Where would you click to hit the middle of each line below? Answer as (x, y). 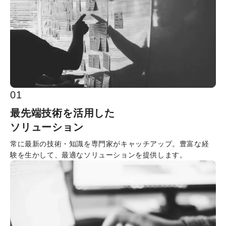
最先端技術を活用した (63, 113)
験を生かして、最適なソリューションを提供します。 (99, 155)
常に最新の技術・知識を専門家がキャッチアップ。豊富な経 (110, 144)
